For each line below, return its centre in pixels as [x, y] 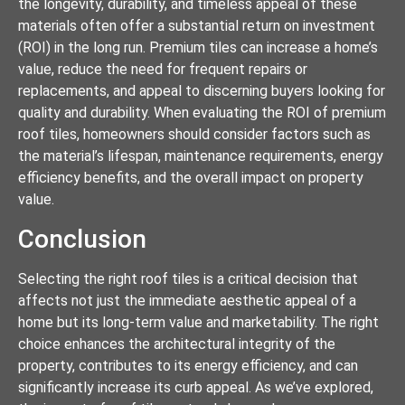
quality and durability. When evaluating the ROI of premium [202, 113]
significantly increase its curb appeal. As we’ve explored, [196, 387]
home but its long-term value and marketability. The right [198, 322]
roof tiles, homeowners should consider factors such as [194, 135]
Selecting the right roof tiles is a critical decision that [188, 278]
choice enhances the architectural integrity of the [177, 344]
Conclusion [82, 239]
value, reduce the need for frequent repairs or [163, 70]
